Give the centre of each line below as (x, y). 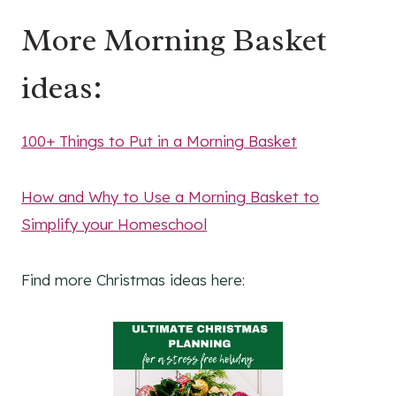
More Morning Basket (174, 40)
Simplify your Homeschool (114, 225)
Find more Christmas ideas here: (133, 280)
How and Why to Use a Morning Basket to (170, 197)
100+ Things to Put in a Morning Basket (159, 141)
